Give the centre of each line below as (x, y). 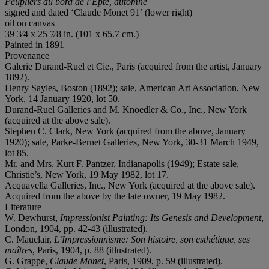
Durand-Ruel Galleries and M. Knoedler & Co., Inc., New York (126, 109)
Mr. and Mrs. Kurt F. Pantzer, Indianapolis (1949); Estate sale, (122, 163)
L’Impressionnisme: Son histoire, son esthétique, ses (152, 239)
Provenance (27, 55)
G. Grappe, (27, 261)
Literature (23, 207)
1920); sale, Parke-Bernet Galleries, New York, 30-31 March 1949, (132, 142)
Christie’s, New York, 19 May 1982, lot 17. (87, 174)
